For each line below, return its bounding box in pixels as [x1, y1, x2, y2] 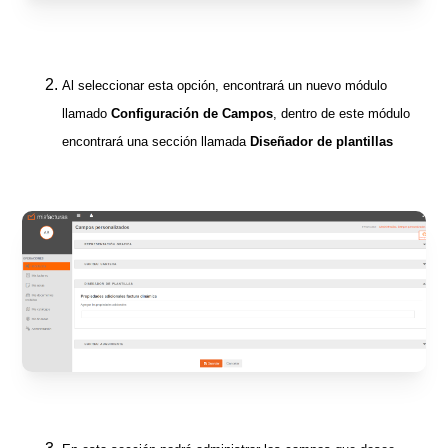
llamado [62, 105, 112, 121]
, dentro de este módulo [273, 105, 411, 121]
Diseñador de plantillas [250, 133, 394, 149]
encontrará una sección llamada [62, 133, 251, 149]
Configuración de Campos [111, 105, 274, 121]
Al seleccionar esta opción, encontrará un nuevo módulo [62, 77, 388, 93]
